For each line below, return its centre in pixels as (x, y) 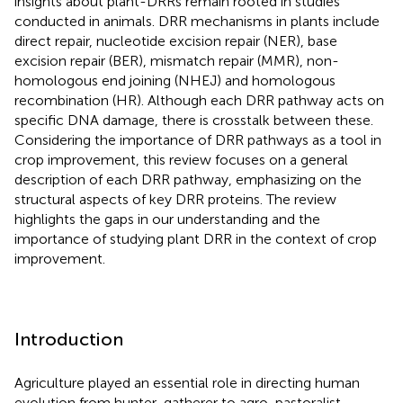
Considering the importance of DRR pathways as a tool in (198, 139)
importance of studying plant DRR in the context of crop (196, 238)
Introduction (69, 339)
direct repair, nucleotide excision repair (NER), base (176, 40)
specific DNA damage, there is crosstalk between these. (194, 120)
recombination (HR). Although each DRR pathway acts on (199, 100)
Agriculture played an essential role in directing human (187, 382)
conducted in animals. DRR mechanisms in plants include (197, 21)
